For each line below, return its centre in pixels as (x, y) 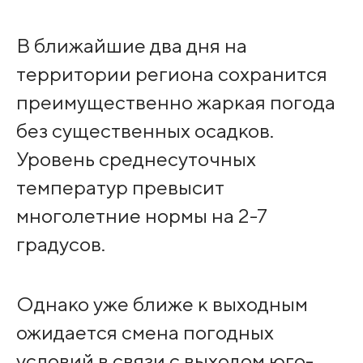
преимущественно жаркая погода (175, 102)
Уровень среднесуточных (136, 158)
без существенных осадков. (145, 130)
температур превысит (120, 187)
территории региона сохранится (171, 73)
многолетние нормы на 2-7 (141, 215)
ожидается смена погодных (145, 332)
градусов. (60, 243)
